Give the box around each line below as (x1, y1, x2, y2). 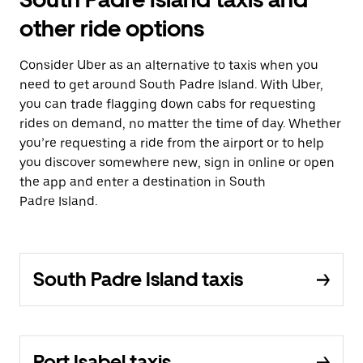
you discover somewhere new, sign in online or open (19, 155, 335, 171)
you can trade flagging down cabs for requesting (19, 96, 316, 113)
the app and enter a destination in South (19, 174, 266, 190)
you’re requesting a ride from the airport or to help (19, 135, 324, 152)
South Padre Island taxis (33, 267, 243, 292)
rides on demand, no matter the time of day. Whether (19, 116, 341, 132)
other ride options (19, 15, 204, 43)
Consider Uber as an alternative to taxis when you (19, 58, 318, 74)
